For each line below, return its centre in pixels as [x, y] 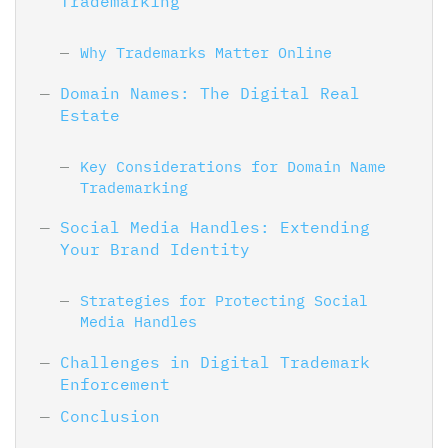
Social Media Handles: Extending [215, 227]
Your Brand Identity [155, 249]
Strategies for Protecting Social [224, 299]
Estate [90, 114]
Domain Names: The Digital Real [210, 92]
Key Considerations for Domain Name [233, 165]
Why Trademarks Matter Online [206, 52]
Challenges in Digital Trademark [215, 361]
